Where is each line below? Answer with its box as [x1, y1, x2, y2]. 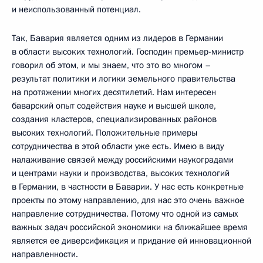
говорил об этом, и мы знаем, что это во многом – [12, 59, 211, 71]
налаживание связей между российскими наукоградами [12, 154, 234, 166]
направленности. [12, 248, 78, 260]
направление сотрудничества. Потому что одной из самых [12, 208, 238, 220]
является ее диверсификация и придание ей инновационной [12, 235, 251, 247]
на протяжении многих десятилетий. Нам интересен [12, 86, 216, 98]
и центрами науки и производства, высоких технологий [12, 167, 230, 179]
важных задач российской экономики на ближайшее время [12, 221, 248, 233]
